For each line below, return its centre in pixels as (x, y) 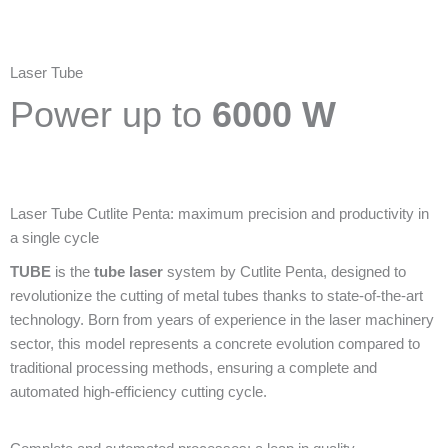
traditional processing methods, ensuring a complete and (193, 367)
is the (72, 271)
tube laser (128, 271)
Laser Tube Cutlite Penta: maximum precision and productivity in (219, 213)
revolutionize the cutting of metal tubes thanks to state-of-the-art (216, 295)
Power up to (111, 115)
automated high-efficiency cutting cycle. (138, 391)
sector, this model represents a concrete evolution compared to (215, 343)
